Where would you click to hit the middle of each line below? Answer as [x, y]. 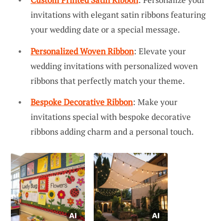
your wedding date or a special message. [105, 30]
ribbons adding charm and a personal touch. [112, 132]
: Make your [155, 102]
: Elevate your [160, 51]
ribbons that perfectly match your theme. [108, 80]
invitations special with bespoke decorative [111, 117]
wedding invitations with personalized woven [114, 66]
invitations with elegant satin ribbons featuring [118, 15]
